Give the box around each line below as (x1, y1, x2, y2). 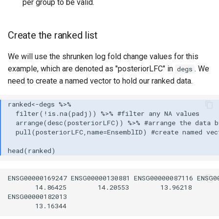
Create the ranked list (8, 29, 98, 41)
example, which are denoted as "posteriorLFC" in (8, 64, 175, 73)
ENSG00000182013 (8, 192, 71, 201)
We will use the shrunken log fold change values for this (8, 51, 198, 61)
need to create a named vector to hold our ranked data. (8, 76, 193, 86)
